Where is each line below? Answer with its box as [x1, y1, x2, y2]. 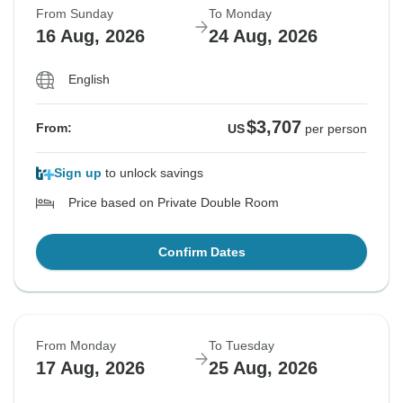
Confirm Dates [157, 245, 246, 260]
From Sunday [36, 6, 113, 22]
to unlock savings [102, 166, 203, 181]
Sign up [54, 166, 102, 181]
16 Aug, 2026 [36, 26, 145, 47]
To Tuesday [209, 338, 274, 354]
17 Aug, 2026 [36, 358, 145, 379]
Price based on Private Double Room [68, 195, 279, 210]
